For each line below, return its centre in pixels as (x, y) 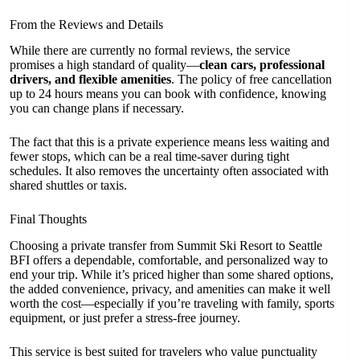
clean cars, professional (262, 65)
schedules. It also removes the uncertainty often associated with (169, 171)
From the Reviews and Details (86, 24)
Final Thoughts (48, 219)
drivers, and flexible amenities (90, 80)
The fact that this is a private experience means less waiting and (170, 142)
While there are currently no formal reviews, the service (150, 51)
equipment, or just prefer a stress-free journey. (125, 318)
